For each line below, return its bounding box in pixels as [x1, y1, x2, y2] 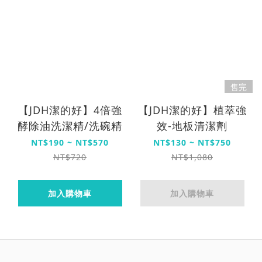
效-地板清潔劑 [157, 118, 227, 133]
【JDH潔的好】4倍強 [18, 102, 122, 117]
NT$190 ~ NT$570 [31, 136, 109, 148]
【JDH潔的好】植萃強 [137, 102, 247, 117]
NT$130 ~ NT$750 [153, 136, 231, 148]
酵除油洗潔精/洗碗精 [18, 118, 122, 133]
